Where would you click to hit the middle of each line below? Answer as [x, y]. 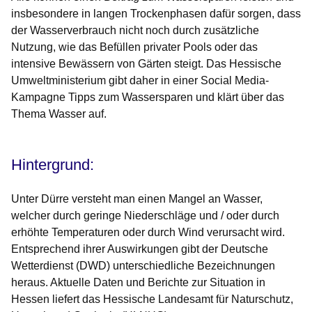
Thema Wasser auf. [59, 114]
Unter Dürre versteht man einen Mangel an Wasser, [137, 199]
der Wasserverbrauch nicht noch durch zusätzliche [135, 31]
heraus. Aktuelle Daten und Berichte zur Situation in [138, 283]
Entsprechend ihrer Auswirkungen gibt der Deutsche [140, 249]
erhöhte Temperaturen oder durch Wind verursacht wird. [148, 233]
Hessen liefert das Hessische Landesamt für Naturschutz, [152, 299]
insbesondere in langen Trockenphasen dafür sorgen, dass [156, 14]
